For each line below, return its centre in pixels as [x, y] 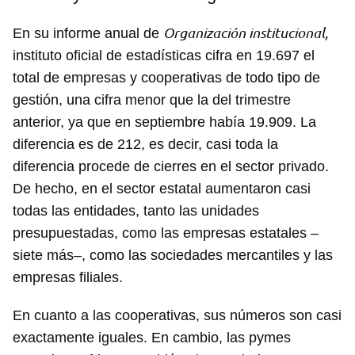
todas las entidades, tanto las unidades [136, 211]
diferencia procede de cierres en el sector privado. [171, 167]
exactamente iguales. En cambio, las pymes [152, 338]
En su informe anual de [88, 34]
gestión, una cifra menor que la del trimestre [152, 100]
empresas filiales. [68, 278]
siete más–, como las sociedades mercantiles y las [173, 256]
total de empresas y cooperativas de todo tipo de [166, 78]
